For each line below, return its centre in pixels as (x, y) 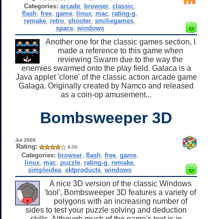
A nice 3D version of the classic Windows (120, 183)
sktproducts (83, 170)
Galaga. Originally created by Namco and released (106, 86)
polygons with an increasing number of (120, 201)
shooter (80, 21)
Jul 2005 (25, 140)
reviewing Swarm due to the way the (120, 59)
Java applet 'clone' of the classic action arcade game (106, 77)
